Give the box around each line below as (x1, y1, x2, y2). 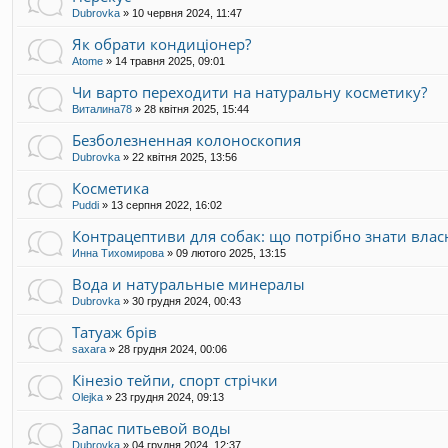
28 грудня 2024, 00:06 (118, 343, 227, 356)
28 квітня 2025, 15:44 (144, 103, 249, 116)
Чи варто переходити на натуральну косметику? (72, 82, 427, 103)
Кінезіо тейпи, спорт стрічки (72, 370, 278, 391)
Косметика (72, 178, 149, 199)
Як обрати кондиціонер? (72, 34, 251, 55)
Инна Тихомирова (72, 247, 164, 260)
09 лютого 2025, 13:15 (176, 247, 286, 260)
